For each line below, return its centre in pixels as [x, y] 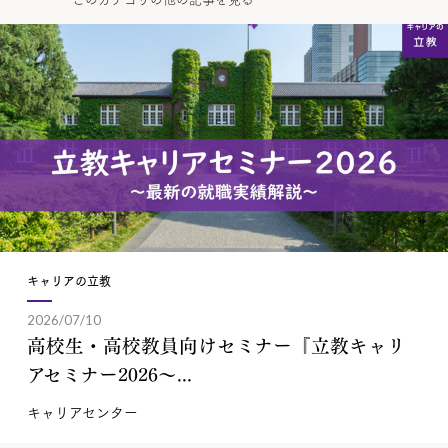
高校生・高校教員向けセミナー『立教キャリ [216, 343]
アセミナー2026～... [109, 372]
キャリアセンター [82, 411]
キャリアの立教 [68, 280]
